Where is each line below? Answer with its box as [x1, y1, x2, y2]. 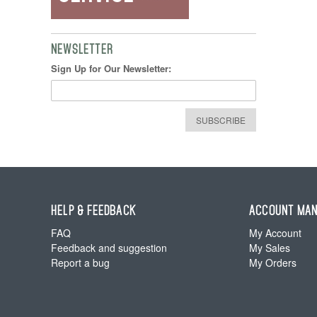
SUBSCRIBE [196, 114, 246, 126]
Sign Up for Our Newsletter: [51, 62, 171, 75]
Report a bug [51, 255, 110, 270]
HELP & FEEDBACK [51, 204, 137, 217]
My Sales [248, 241, 290, 255]
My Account [248, 226, 301, 240]
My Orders [248, 255, 296, 270]
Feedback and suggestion [51, 241, 167, 255]
